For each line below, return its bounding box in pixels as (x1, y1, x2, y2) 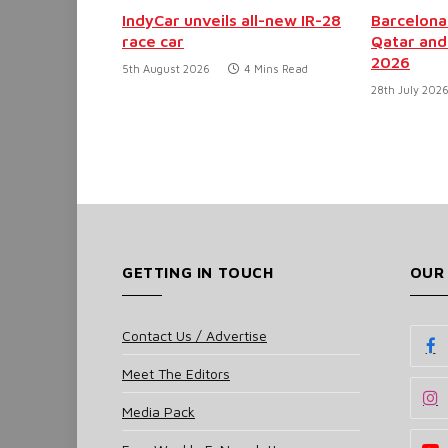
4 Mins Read (244, 61, 308, 75)
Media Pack (122, 402, 195, 420)
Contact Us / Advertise (122, 326, 267, 344)
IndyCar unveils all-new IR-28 (122, 10, 341, 29)
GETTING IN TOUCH (122, 263, 274, 281)
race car (122, 31, 184, 50)
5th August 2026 (122, 61, 210, 75)
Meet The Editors (122, 364, 230, 382)
